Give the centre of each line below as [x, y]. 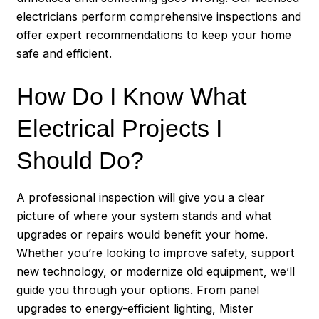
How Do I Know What [132, 96]
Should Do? [80, 160]
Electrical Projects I [120, 128]
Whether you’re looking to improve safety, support [156, 253]
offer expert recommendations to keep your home [154, 35]
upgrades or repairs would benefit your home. [142, 235]
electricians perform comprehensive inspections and [159, 17]
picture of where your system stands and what [145, 216]
